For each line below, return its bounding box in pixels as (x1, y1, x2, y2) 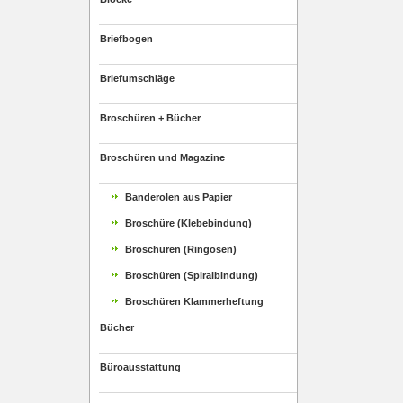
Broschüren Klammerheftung (125, 296, 264, 307)
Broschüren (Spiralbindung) (125, 270, 258, 281)
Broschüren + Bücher (100, 112, 201, 123)
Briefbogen (100, 33, 153, 44)
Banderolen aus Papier (125, 192, 232, 202)
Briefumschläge (100, 73, 175, 84)
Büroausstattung (100, 362, 181, 372)
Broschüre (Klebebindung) (125, 218, 252, 228)
